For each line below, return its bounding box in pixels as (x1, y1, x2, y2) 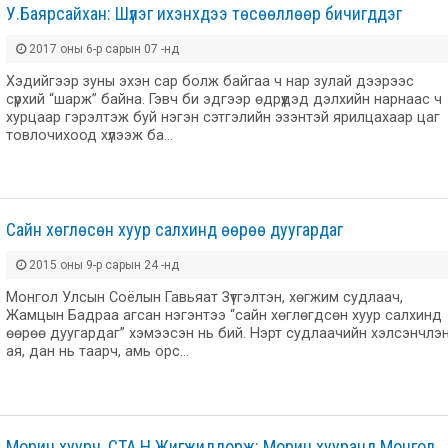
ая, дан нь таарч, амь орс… (6, 343, 189, 361)
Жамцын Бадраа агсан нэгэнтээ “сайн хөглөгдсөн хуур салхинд (6, 307, 442, 325)
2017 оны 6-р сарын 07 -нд (26, 41, 179, 56)
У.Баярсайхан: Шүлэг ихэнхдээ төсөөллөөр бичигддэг (6, 2, 402, 24)
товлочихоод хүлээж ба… (6, 126, 173, 144)
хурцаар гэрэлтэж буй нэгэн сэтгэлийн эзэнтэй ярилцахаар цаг (6, 108, 440, 126)
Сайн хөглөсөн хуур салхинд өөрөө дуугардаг (6, 219, 343, 241)
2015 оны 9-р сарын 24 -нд (26, 258, 179, 273)
